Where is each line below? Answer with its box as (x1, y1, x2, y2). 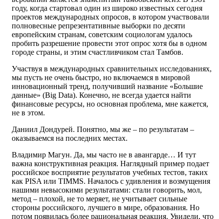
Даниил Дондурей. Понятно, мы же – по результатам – (12, 125, 194, 134)
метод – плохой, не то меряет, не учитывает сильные (12, 195, 187, 203)
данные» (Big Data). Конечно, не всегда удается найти (12, 91, 191, 100)
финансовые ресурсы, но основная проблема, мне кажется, (12, 100, 208, 109)
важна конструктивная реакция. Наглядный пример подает (12, 159, 209, 168)
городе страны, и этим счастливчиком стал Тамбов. (12, 48, 183, 57)
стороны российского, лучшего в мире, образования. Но (12, 203, 199, 212)
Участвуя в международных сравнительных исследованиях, (12, 65, 212, 73)
